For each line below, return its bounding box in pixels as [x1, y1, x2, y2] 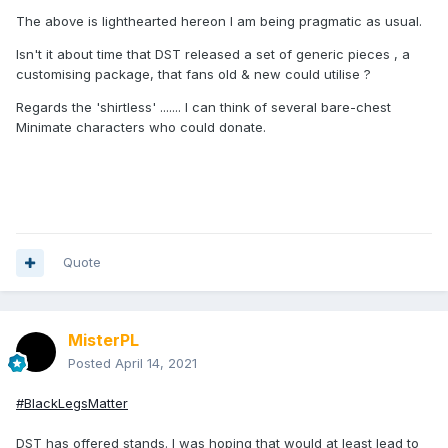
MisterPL [68, 330, 139, 351]
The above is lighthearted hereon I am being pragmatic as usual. [16, 13, 422, 30]
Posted [68, 355, 115, 372]
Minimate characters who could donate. [16, 119, 266, 136]
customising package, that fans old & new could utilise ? [16, 66, 371, 83]
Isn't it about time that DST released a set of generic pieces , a [16, 46, 410, 63]
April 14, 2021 [115, 355, 197, 372]
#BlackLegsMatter [16, 395, 128, 412]
